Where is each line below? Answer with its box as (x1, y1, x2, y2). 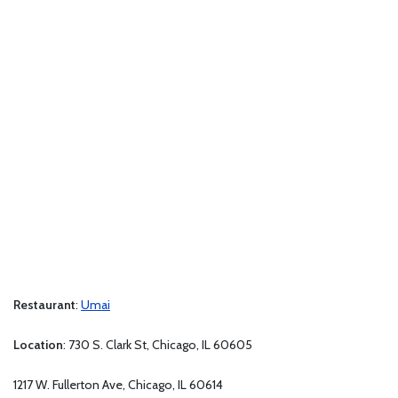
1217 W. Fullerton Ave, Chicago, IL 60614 (13, 376, 223, 393)
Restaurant (13, 296, 76, 313)
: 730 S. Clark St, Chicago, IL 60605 (63, 336, 252, 353)
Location (13, 336, 63, 353)
